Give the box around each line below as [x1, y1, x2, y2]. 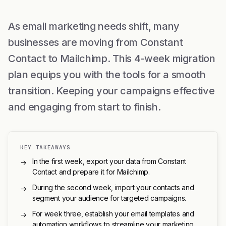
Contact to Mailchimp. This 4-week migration [8, 52, 215, 65]
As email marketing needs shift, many [8, 20, 180, 33]
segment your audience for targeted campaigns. [32, 194, 187, 203]
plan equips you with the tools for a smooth [8, 69, 206, 81]
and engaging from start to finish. [8, 101, 161, 114]
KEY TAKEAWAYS [20, 144, 71, 151]
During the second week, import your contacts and [32, 183, 194, 192]
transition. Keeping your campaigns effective [8, 85, 215, 97]
